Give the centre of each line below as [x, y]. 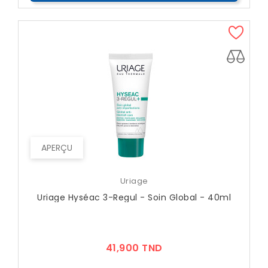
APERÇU [57, 148]
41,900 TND [134, 248]
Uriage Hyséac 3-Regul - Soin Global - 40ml [134, 198]
